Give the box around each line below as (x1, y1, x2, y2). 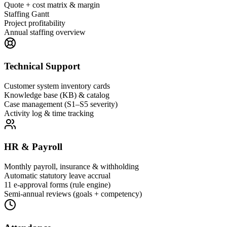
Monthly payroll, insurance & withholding (4, 162, 139, 171)
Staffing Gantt (4, 10, 49, 19)
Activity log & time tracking (4, 108, 94, 118)
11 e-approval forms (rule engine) (4, 180, 110, 189)
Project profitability (4, 19, 65, 28)
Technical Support (4, 60, 80, 71)
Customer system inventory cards (4, 81, 110, 90)
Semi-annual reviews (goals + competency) (4, 189, 142, 198)
